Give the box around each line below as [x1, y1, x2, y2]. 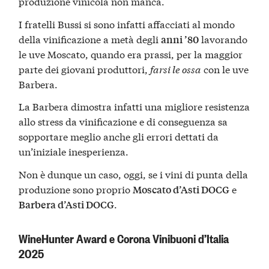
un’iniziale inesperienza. [19, 144, 129, 159]
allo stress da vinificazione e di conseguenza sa [19, 114, 228, 128]
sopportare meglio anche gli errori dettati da [19, 129, 219, 144]
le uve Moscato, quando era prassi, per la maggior [19, 46, 243, 61]
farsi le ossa [150, 61, 202, 76]
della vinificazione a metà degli [19, 31, 162, 46]
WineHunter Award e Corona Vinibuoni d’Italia [19, 229, 229, 246]
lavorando [199, 31, 248, 46]
